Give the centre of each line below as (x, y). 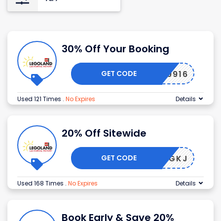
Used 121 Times (40, 99)
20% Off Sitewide (104, 133)
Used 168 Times (41, 184)
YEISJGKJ (166, 159)
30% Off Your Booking (115, 49)
